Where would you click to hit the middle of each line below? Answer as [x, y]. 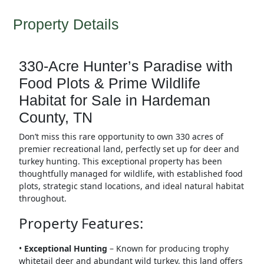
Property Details [66, 24]
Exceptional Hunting [65, 249]
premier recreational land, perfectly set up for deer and [129, 149]
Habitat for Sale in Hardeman [114, 100]
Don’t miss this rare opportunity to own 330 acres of [121, 137]
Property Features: [81, 223]
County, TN [55, 118]
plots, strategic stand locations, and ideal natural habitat [131, 186]
